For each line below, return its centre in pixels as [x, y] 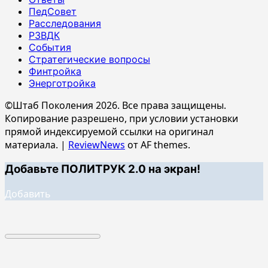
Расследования [65, 23]
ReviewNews [97, 144]
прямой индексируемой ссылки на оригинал [109, 131]
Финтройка [55, 71]
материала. [33, 144]
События [50, 47]
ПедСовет [53, 11]
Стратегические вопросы [89, 59]
